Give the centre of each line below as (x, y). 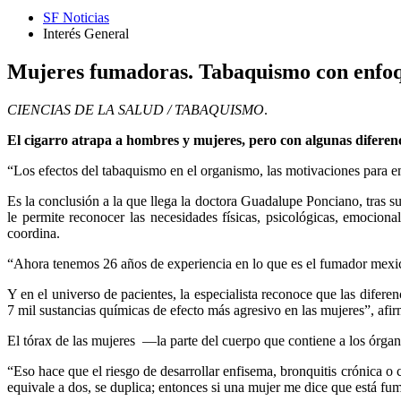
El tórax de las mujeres (71, 340)
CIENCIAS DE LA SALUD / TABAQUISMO (136, 109)
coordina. (34, 233)
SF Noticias (76, 17)
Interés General (86, 34)
